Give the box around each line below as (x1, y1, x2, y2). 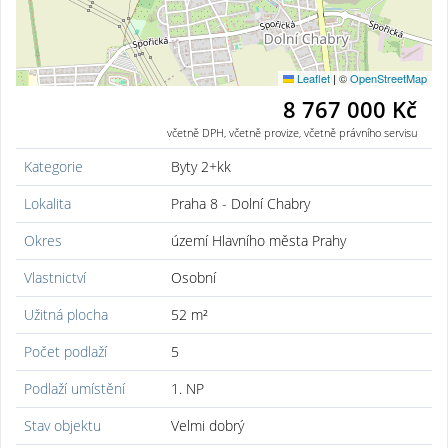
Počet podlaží (24, 341, 108, 361)
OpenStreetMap (350, 69, 427, 86)
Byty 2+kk (171, 156, 231, 176)
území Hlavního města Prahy (171, 230, 346, 250)
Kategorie (24, 156, 84, 176)
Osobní (171, 267, 216, 287)
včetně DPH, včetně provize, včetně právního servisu (167, 124, 417, 140)
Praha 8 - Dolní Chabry (171, 193, 310, 213)
